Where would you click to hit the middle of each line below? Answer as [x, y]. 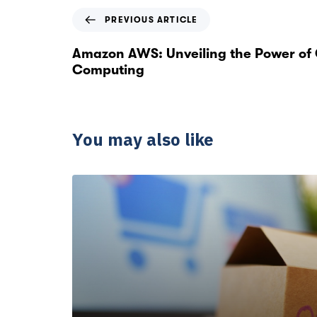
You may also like [143, 140]
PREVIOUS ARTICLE [151, 19]
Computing [108, 70]
